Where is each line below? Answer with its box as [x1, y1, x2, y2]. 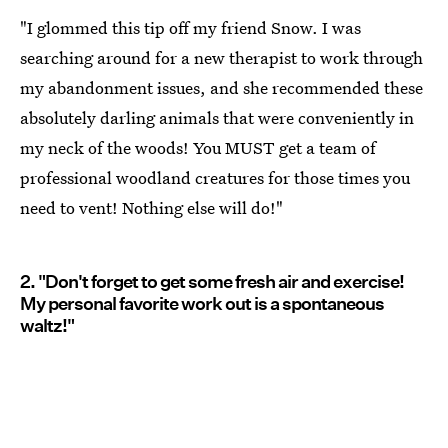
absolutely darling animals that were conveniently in [20, 105, 414, 129]
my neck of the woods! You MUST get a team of [20, 135, 376, 159]
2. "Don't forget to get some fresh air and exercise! [20, 270, 404, 292]
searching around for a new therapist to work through [20, 45, 423, 69]
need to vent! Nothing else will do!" [20, 195, 283, 219]
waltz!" [20, 314, 74, 336]
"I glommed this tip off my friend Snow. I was [20, 15, 361, 39]
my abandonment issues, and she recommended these [20, 75, 423, 99]
